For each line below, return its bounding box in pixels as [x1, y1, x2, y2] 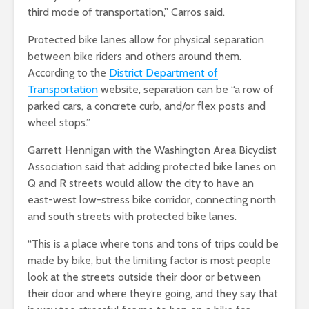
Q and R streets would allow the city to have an [28, 176, 254, 190]
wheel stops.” [28, 115, 90, 129]
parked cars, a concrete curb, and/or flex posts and [28, 99, 266, 112]
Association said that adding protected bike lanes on [28, 159, 276, 173]
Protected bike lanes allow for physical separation [28, 32, 264, 46]
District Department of [109, 66, 218, 79]
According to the [28, 66, 109, 79]
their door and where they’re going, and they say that [28, 286, 278, 300]
